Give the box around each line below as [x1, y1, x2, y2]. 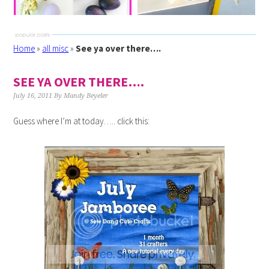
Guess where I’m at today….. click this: [13, 115, 150, 127]
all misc [42, 43, 69, 54]
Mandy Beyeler [64, 92, 109, 100]
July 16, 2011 [13, 92, 53, 100]
